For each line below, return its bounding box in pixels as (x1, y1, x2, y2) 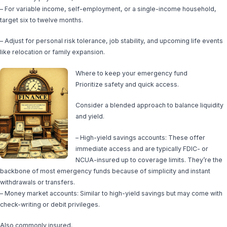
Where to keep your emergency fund (75, 69, 188, 77)
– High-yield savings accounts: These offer (75, 133, 206, 141)
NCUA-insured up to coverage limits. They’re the (75, 156, 223, 164)
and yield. (75, 112, 105, 120)
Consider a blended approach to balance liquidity (75, 101, 224, 109)
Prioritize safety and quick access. (75, 80, 179, 88)
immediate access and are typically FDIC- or (75, 144, 209, 153)
